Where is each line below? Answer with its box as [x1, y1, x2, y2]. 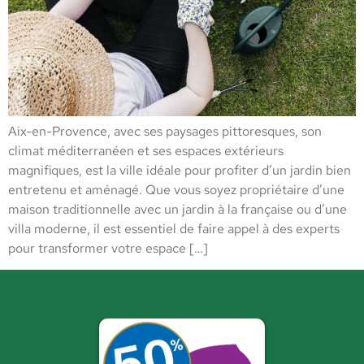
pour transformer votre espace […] [8, 240, 208, 258]
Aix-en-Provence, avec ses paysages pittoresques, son [8, 123, 322, 141]
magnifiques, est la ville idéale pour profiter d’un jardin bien [8, 162, 351, 180]
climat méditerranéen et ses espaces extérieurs [8, 142, 284, 160]
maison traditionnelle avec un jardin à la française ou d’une [8, 201, 347, 219]
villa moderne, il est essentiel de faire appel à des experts [8, 220, 340, 238]
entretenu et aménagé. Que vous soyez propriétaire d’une [8, 181, 344, 199]
